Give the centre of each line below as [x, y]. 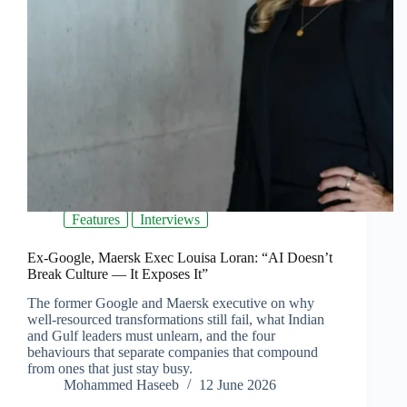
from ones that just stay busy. [110, 369]
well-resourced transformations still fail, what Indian [176, 320]
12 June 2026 [238, 385]
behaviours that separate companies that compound [173, 352]
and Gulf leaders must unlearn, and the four [151, 336]
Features [96, 219]
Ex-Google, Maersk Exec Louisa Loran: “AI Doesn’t [180, 257]
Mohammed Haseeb [121, 385]
